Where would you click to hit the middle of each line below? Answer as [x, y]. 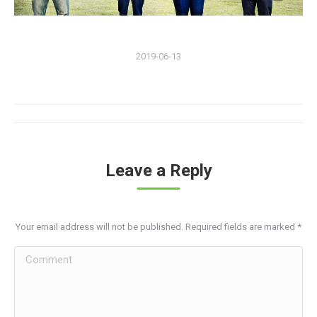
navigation [71, 150]
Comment [38, 256]
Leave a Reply [158, 171]
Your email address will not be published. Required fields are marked [156, 227]
